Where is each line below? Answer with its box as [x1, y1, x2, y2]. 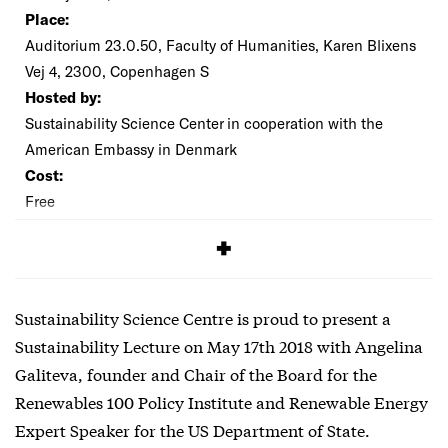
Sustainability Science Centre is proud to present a [15, 305, 391, 329]
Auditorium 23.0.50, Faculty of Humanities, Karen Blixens [25, 35, 416, 54]
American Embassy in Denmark [25, 139, 237, 158]
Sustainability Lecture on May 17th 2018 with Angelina [15, 333, 423, 357]
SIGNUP [25, 227, 84, 243]
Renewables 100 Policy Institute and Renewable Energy [15, 389, 428, 413]
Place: [25, 9, 69, 28]
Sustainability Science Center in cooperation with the [25, 113, 383, 132]
